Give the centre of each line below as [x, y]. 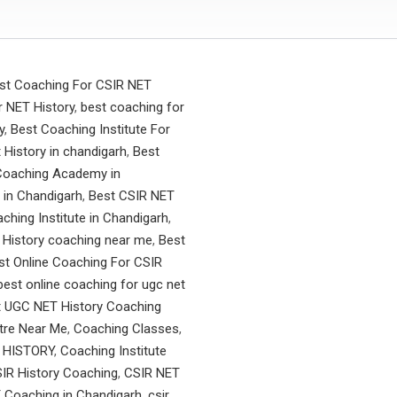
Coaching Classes [126, 329]
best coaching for [132, 107]
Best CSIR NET [132, 196]
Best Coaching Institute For [90, 129]
